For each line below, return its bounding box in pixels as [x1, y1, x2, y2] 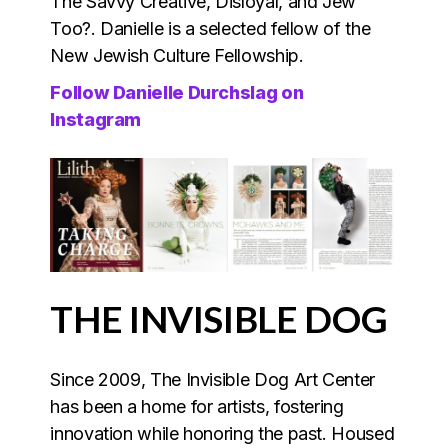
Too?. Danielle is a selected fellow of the [50, 17, 371, 39]
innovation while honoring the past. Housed [50, 423, 395, 445]
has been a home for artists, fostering [50, 396, 344, 418]
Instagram [50, 108, 145, 130]
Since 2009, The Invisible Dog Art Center [50, 369, 375, 391]
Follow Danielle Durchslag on [50, 81, 304, 103]
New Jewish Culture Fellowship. [50, 44, 309, 66]
